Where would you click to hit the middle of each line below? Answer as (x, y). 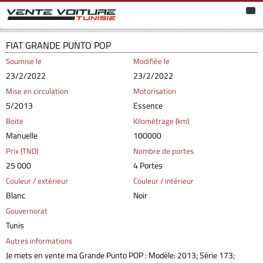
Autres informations (39, 241)
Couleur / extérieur (37, 181)
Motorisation (154, 91)
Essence (148, 106)
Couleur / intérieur (163, 181)
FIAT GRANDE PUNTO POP (58, 45)
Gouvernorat (27, 211)
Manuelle (22, 136)
